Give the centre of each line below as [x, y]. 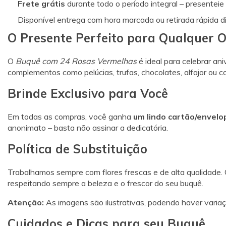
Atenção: [26, 202]
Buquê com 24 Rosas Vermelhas [76, 61]
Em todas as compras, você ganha [70, 116]
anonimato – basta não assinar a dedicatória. [88, 127]
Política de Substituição [77, 149]
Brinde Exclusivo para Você [88, 93]
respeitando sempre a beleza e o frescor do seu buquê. [105, 183]
